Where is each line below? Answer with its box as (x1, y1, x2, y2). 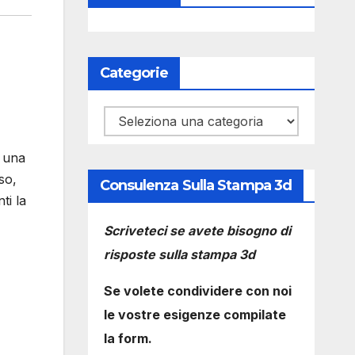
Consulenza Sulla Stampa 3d (99, 177, 292, 194)
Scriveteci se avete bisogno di (103, 223, 291, 239)
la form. (103, 330, 152, 346)
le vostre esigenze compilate (103, 307, 286, 323)
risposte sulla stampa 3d (103, 246, 255, 262)
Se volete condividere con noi (103, 283, 292, 299)
